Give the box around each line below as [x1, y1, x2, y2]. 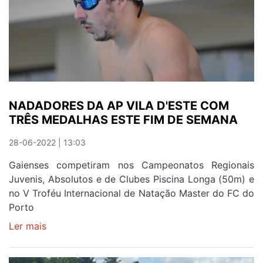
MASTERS [46, 19, 90, 31]
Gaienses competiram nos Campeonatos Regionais [9, 159, 254, 171]
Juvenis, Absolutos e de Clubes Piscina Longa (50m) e [9, 173, 254, 185]
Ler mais [9, 220, 46, 232]
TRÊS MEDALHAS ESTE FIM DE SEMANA [9, 112, 238, 127]
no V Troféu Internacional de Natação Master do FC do [9, 187, 254, 199]
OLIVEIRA [46, 47, 88, 59]
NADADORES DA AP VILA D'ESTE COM [9, 98, 229, 113]
